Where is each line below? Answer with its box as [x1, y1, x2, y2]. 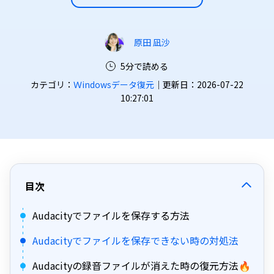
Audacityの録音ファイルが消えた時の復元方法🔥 [32, 258, 251, 273]
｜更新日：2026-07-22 [154, 78, 243, 91]
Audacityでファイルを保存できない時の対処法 [32, 233, 239, 248]
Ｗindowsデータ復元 [73, 78, 154, 91]
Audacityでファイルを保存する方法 [32, 208, 190, 223]
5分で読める [120, 60, 168, 72]
